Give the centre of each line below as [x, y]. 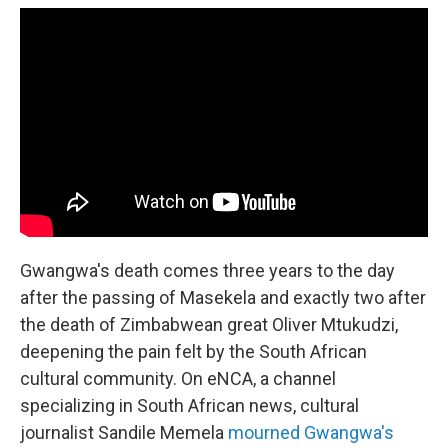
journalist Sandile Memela [124, 433]
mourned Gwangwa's [311, 433]
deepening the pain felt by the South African [193, 352]
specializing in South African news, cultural [189, 406]
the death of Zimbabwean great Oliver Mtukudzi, [209, 325]
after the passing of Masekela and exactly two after [223, 298]
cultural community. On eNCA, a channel [178, 379]
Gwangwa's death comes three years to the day [207, 271]
